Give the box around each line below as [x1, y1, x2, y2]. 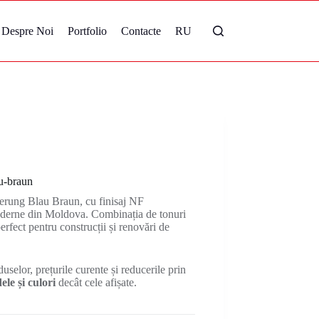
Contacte [120, 24, 161, 37]
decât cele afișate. [58, 276, 137, 289]
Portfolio [67, 24, 107, 37]
